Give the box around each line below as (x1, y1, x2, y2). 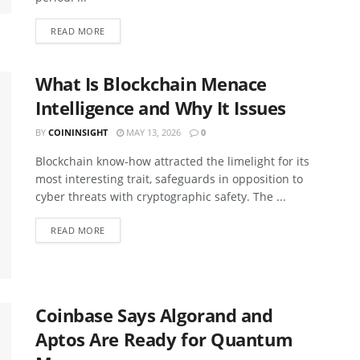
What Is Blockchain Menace (35, 72, 267, 96)
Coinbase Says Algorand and (35, 302, 273, 327)
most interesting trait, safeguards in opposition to (35, 171, 303, 187)
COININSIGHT (48, 126, 108, 139)
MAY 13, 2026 (124, 126, 181, 139)
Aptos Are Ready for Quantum (35, 326, 293, 351)
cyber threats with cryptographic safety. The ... (35, 189, 286, 205)
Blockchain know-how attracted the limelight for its (35, 153, 309, 170)
